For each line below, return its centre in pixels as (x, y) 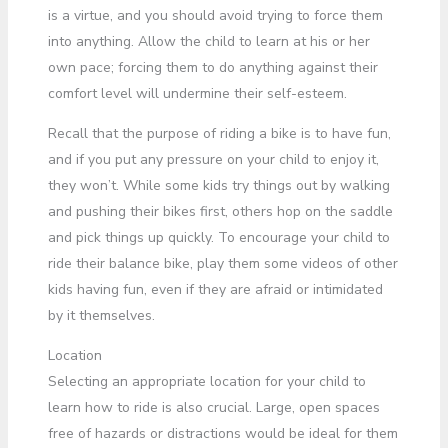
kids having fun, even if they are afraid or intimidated (215, 289)
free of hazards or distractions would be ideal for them (222, 433)
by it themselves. (101, 315)
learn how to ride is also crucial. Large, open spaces (213, 407)
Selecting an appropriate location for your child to (206, 381)
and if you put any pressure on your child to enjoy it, (213, 159)
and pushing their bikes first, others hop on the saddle (220, 211)
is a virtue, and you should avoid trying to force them (215, 15)
